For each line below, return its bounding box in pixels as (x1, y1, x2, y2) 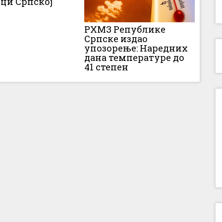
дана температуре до (84, 51, 185, 63)
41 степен (84, 60, 129, 73)
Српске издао (84, 32, 148, 45)
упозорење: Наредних (84, 42, 188, 54)
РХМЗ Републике (84, 23, 166, 35)
